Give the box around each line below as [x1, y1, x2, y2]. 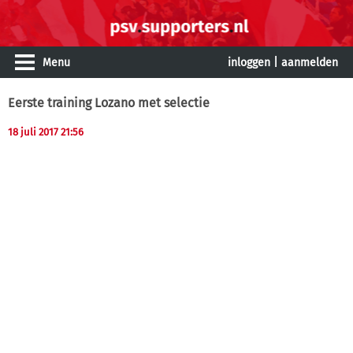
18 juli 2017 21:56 [8, 126, 84, 138]
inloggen [228, 56, 270, 69]
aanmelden [281, 56, 338, 69]
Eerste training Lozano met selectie [8, 95, 210, 110]
